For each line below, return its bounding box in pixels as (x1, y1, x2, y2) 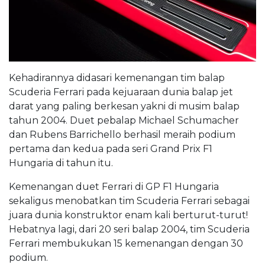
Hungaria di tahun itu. (9, 157, 113, 169)
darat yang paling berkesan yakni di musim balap (9, 100, 240, 112)
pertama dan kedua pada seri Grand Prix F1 (9, 143, 212, 154)
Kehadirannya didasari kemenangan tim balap (9, 72, 225, 83)
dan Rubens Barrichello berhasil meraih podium (9, 128, 235, 140)
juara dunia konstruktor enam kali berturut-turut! (9, 209, 248, 221)
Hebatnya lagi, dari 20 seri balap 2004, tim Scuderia (9, 223, 250, 235)
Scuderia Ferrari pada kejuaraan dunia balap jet (9, 86, 233, 98)
